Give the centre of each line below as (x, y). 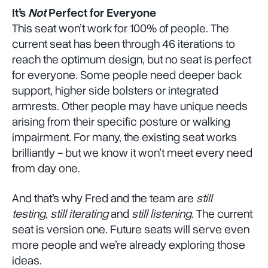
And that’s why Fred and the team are (104, 198)
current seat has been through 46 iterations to (124, 44)
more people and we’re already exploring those (129, 245)
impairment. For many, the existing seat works (124, 137)
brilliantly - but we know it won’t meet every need (132, 153)
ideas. (28, 261)
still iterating (79, 214)
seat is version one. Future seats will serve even (131, 229)
